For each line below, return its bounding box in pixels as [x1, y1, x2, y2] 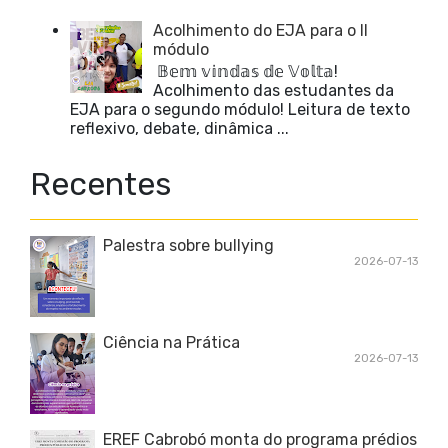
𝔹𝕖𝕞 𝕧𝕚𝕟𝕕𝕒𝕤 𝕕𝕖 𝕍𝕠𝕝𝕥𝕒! [153, 62, 339, 82]
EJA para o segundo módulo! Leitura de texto [70, 100, 410, 120]
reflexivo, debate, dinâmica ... [70, 119, 289, 139]
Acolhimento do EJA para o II [153, 21, 369, 41]
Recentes [30, 165, 171, 204]
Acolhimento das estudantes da [153, 81, 395, 101]
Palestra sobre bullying [103, 236, 274, 256]
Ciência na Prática [103, 333, 240, 353]
